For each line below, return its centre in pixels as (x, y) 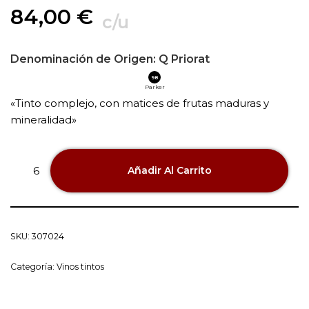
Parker (154, 87)
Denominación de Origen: (83, 59)
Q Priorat (183, 59)
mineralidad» (43, 119)
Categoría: (33, 266)
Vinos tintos (80, 266)
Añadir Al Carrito (169, 171)
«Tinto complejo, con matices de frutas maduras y (140, 103)
